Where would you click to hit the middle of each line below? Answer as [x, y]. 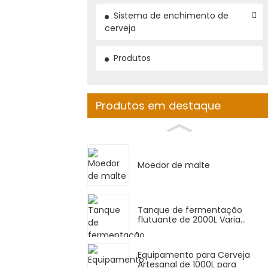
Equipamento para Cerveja [194, 255]
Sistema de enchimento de [171, 15]
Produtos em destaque [158, 105]
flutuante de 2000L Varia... [192, 219]
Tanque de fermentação [190, 210]
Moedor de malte [174, 165]
